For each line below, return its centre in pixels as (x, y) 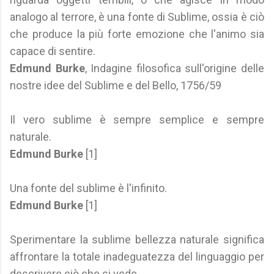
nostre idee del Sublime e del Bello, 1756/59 (116, 85)
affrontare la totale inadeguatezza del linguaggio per (137, 257)
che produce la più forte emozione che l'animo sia (137, 34)
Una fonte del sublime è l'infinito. (88, 188)
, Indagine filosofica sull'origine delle (175, 68)
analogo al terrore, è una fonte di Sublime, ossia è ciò (137, 17)
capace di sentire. (53, 51)
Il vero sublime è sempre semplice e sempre (137, 120)
